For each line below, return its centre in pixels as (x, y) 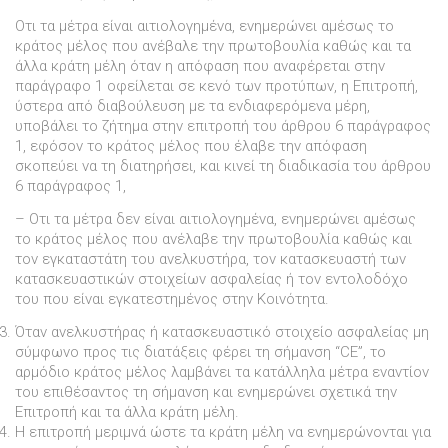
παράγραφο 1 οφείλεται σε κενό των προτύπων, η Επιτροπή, (216, 86)
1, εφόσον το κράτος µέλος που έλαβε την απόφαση (191, 146)
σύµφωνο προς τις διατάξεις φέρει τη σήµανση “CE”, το (200, 351)
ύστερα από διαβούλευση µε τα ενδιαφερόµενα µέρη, (192, 106)
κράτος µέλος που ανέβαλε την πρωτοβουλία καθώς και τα (213, 46)
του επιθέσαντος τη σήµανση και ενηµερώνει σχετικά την (206, 391)
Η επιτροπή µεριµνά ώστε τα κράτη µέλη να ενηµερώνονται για (223, 431)
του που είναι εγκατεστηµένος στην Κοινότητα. (172, 298)
